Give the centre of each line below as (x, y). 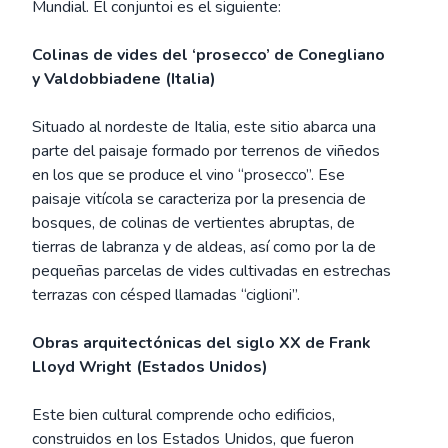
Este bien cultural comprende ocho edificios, (183, 415)
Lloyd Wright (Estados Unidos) (150, 367)
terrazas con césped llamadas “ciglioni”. (166, 295)
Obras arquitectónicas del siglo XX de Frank (201, 343)
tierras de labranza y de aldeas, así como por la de (204, 247)
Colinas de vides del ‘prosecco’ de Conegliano (208, 55)
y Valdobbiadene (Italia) (124, 79)
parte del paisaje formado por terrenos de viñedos (206, 151)
